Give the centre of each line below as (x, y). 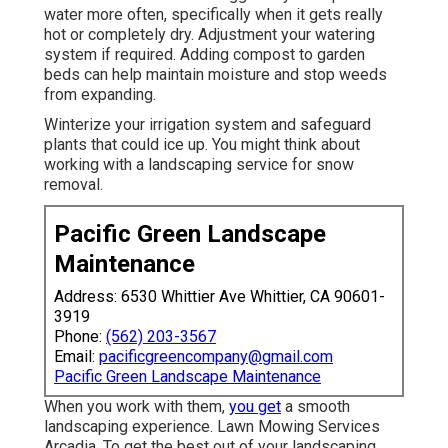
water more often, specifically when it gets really (213, 14)
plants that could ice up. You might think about (202, 144)
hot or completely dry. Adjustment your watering (209, 34)
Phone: (80, 336)
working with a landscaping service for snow (199, 164)
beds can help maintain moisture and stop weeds (215, 74)
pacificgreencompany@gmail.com (216, 356)
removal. (73, 184)
